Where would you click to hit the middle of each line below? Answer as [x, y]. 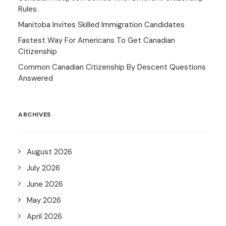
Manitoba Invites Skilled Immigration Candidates [101, 25]
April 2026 [44, 216]
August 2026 [49, 152]
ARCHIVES [35, 115]
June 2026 [45, 184]
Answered [36, 78]
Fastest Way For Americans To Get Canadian [97, 40]
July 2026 [43, 168]
